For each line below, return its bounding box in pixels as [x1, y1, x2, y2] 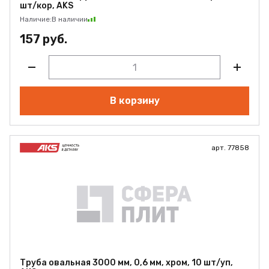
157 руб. [20, 32, 67, 46]
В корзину [109, 95, 160, 106]
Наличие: [20, 15, 52, 23]
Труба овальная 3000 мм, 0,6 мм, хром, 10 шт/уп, [20, 258, 233, 268]
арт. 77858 [211, 144, 249, 152]
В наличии [52, 15, 88, 23]
